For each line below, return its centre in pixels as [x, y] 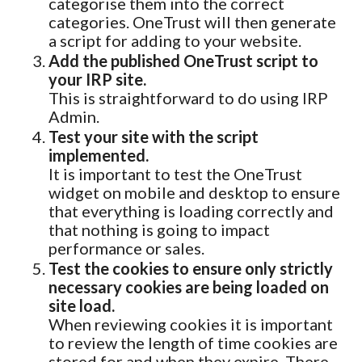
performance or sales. [126, 248]
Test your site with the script [154, 137]
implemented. [99, 155]
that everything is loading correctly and [191, 211]
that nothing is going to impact [159, 229]
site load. [82, 305]
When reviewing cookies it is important [191, 324]
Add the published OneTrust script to [183, 61]
